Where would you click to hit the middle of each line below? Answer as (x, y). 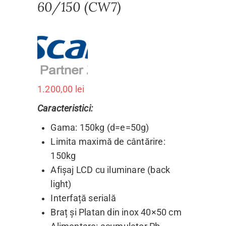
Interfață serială (83, 198)
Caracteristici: (65, 108)
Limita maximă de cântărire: (108, 142)
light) (61, 184)
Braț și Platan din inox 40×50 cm (116, 212)
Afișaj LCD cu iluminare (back (110, 170)
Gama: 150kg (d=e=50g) (100, 127)
